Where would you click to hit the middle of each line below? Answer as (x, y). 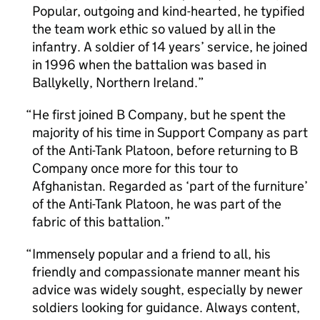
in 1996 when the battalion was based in (149, 65)
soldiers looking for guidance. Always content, (166, 307)
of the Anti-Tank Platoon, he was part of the (157, 204)
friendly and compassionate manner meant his (166, 272)
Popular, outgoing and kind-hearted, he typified (169, 11)
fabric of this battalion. (98, 222)
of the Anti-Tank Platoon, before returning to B (165, 150)
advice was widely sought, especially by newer (167, 290)
